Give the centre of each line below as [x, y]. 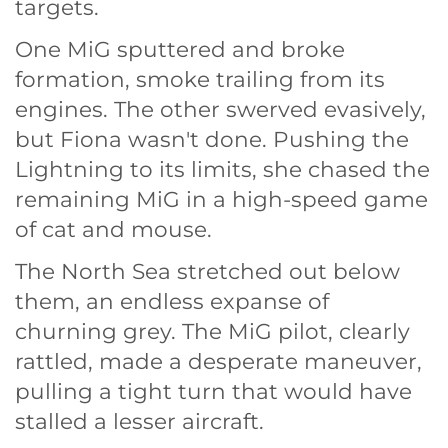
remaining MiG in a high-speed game [221, 198]
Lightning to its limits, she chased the [222, 168]
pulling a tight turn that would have [213, 390]
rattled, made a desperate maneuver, [218, 360]
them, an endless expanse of [172, 300]
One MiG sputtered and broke [180, 48]
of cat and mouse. [113, 228]
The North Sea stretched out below [207, 270]
